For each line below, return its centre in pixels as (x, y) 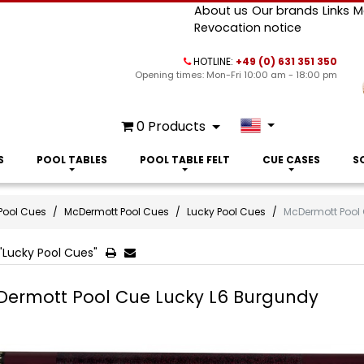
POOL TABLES (71, 160)
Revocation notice (247, 28)
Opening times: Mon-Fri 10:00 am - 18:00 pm (236, 75)
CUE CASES (291, 160)
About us (221, 11)
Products (176, 126)
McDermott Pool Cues (116, 212)
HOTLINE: (214, 61)
